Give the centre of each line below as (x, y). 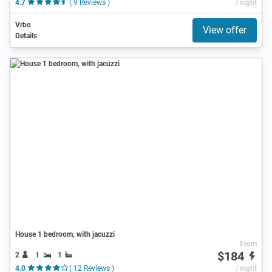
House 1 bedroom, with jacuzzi (65, 234)
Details (26, 36)
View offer (225, 30)
